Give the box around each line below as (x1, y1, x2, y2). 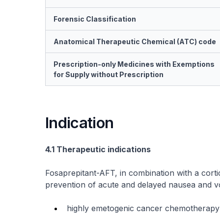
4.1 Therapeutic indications (45, 144, 151, 154)
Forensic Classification (54, 15, 136, 23)
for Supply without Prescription (54, 70, 164, 79)
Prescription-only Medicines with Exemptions (54, 60, 215, 68)
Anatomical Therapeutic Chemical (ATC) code (54, 37, 216, 46)
